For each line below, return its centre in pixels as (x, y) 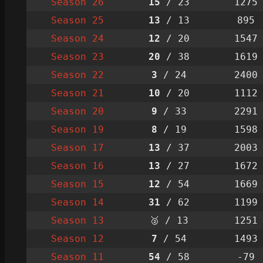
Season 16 (77, 166)
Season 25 (77, 20)
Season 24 (77, 38)
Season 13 (77, 220)
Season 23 (77, 56)
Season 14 (77, 202)
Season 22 (77, 75)
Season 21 (77, 93)
